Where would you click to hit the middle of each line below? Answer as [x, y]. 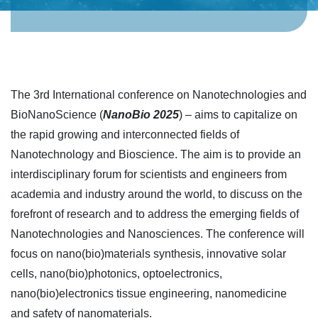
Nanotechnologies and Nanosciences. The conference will [158, 234]
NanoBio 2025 [141, 115]
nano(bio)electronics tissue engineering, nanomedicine [149, 294]
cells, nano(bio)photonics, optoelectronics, [116, 274]
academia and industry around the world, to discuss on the [157, 194]
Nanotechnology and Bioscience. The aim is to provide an [156, 154]
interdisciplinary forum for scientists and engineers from [149, 174]
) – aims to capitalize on [238, 115]
